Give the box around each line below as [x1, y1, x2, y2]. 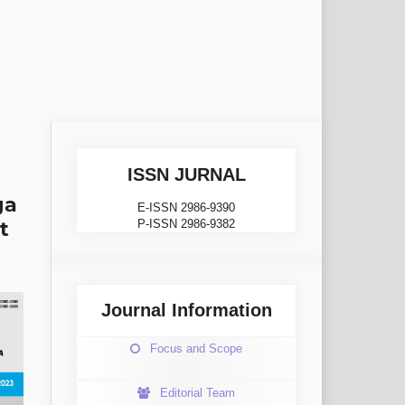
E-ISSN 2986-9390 [137, 201, 235, 215]
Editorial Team [160, 386, 235, 400]
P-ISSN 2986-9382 [137, 217, 235, 231]
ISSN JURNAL [127, 164, 246, 184]
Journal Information [100, 300, 272, 321]
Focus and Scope [150, 342, 242, 356]
